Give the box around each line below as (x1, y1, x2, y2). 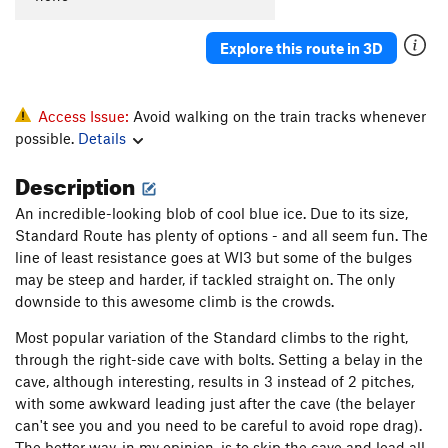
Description (15, 165, 139, 201)
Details (78, 129, 126, 148)
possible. (15, 129, 78, 148)
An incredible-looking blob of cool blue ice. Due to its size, (15, 204, 408, 223)
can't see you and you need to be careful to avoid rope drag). (15, 416, 422, 435)
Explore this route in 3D (220, 38, 383, 57)
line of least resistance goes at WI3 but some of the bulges (15, 248, 412, 267)
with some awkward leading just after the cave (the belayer (15, 394, 415, 413)
